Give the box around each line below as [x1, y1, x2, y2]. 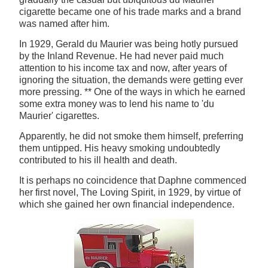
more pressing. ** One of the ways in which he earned [19, 87, 245, 98]
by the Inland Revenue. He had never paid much [19, 51, 224, 62]
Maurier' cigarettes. [19, 111, 99, 121]
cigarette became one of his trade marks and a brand [19, 7, 241, 17]
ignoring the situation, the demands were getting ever [19, 75, 243, 86]
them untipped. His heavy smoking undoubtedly [19, 143, 220, 154]
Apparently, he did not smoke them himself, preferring [19, 131, 243, 142]
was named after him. [19, 19, 109, 29]
